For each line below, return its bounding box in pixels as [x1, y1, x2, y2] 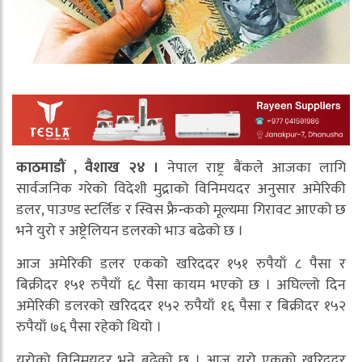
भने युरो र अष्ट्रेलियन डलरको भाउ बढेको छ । [16, 219, 243, 244]
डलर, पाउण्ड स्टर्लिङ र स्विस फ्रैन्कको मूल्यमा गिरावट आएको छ [16, 198, 346, 223]
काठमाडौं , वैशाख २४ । [16, 156, 159, 181]
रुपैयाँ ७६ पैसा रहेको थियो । [16, 315, 162, 340]
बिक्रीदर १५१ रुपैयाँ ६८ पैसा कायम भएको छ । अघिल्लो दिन [16, 273, 346, 298]
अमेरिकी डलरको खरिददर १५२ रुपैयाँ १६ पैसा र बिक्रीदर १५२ [16, 294, 346, 319]
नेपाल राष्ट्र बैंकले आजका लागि [158, 156, 347, 181]
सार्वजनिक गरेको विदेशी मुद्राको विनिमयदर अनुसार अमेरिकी [16, 177, 346, 202]
